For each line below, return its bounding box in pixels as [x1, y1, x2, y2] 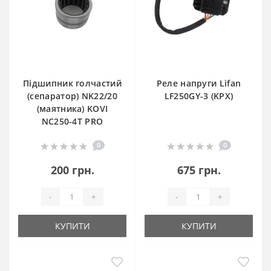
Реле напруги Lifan [156, 77, 241, 89]
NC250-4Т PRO [41, 116, 103, 127]
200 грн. [50, 163, 94, 177]
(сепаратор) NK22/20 [27, 90, 117, 102]
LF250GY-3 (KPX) [164, 90, 233, 102]
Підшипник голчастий [23, 77, 122, 89]
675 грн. [177, 163, 221, 177]
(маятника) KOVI [36, 103, 108, 114]
